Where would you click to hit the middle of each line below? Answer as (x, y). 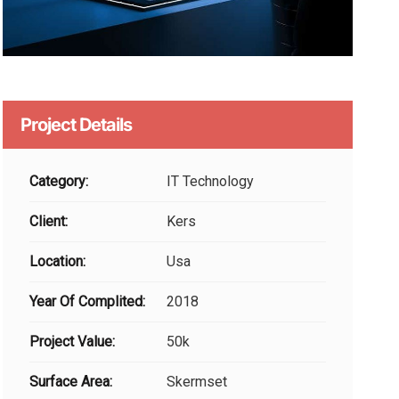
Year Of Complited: (87, 301)
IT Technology (208, 181)
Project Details (76, 124)
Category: (58, 181)
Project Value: (72, 341)
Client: (48, 221)
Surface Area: (70, 381)
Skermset (195, 381)
